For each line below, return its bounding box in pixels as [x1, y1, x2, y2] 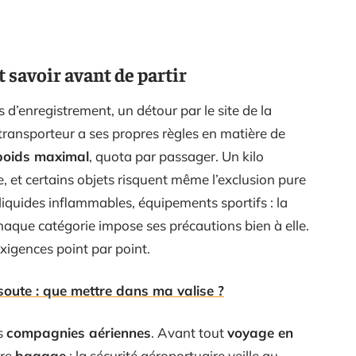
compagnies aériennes [6, 324, 151, 341]
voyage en [227, 324, 293, 341]
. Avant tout [151, 324, 227, 341]
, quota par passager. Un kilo [89, 148, 264, 164]
